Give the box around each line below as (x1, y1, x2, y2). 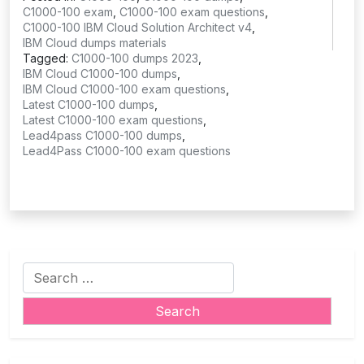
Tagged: (23, 50, 71, 65)
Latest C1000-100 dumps (23, 97, 154, 111)
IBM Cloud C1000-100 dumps (23, 66, 177, 80)
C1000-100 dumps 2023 (71, 50, 198, 65)
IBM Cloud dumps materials (23, 35, 167, 50)
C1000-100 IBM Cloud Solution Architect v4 (23, 19, 252, 34)
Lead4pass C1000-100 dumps (23, 128, 182, 142)
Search (22, 262, 67, 279)
